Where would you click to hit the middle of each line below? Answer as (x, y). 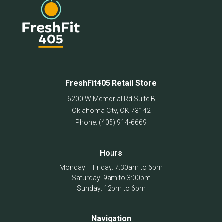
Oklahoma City (94, 111)
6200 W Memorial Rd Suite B (111, 99)
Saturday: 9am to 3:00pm (111, 178)
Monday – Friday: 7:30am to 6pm (111, 168)
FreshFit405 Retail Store (111, 83)
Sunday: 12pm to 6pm (111, 189)
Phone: (87, 123)
